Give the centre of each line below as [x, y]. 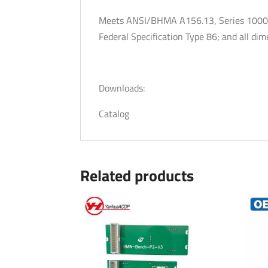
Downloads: [122, 88]
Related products [137, 176]
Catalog [114, 114]
